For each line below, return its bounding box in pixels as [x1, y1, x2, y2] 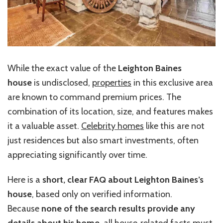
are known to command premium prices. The [7, 91, 181, 103]
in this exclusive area [131, 77, 213, 88]
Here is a [7, 174, 42, 185]
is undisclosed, [32, 77, 92, 88]
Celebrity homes [81, 120, 144, 131]
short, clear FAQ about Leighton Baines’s [42, 174, 204, 185]
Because [7, 203, 41, 214]
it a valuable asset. [7, 120, 81, 131]
